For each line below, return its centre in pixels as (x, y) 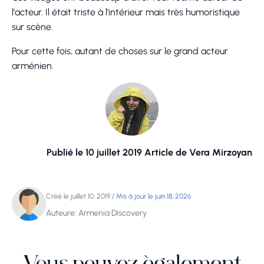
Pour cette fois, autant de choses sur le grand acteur (120, 51)
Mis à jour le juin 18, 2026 (154, 197)
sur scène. (32, 27)
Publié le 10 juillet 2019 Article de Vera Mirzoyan (149, 153)
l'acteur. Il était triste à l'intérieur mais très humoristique (126, 12)
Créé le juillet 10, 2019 (78, 197)
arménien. (33, 66)
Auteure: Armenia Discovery (96, 213)
